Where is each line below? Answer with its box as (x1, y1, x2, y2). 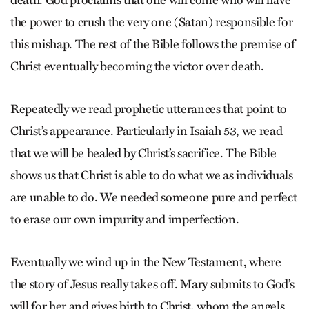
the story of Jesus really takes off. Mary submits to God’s (10, 277, 295, 292)
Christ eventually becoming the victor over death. (10, 59, 264, 74)
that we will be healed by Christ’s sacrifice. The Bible (10, 146, 277, 161)
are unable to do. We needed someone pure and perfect (10, 190, 297, 205)
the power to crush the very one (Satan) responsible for (10, 14, 293, 30)
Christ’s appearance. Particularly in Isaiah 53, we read (10, 123, 283, 139)
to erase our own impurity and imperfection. (10, 212, 239, 227)
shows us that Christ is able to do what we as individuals (10, 168, 293, 183)
